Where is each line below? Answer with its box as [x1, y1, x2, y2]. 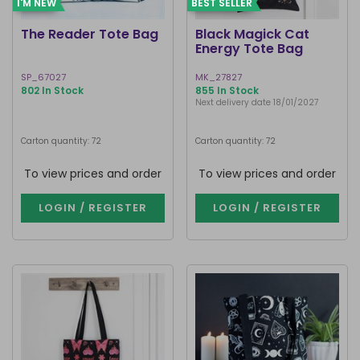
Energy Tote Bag [195, 39, 303, 58]
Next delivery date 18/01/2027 [195, 96, 318, 108]
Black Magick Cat [195, 25, 309, 43]
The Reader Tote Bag [21, 25, 158, 43]
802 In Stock [21, 84, 84, 97]
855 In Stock [195, 84, 259, 97]
